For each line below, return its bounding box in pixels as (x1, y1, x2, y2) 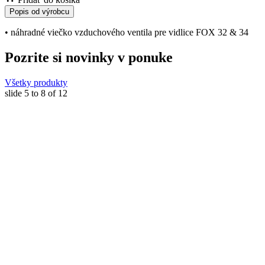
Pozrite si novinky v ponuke (5, 49, 173, 65)
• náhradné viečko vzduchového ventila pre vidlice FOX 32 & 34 (5, 27, 248, 37)
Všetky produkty (5, 77, 67, 88)
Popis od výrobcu (9, 7, 69, 16)
